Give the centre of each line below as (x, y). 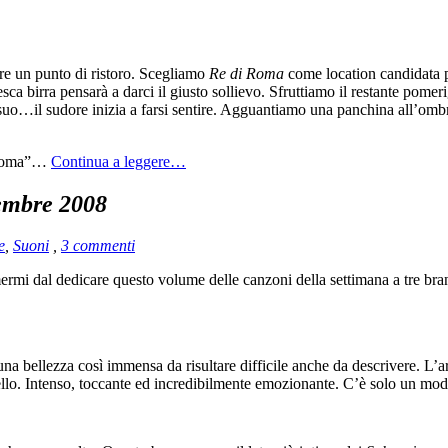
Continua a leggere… (118, 161)
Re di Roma (246, 73)
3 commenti (98, 246)
